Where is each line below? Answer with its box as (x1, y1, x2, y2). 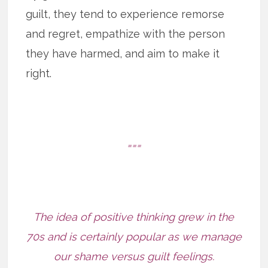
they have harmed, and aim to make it (26, 47, 220, 60)
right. (26, 66, 52, 80)
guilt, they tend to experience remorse (26, 7, 225, 20)
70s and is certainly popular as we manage (26, 230, 242, 243)
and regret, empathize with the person (26, 27, 226, 40)
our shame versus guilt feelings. (53, 249, 214, 263)
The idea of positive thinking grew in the (33, 210, 234, 223)
